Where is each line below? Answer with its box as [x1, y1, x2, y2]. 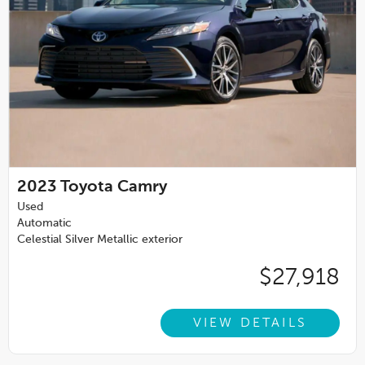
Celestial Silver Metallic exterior [17, 233, 182, 245]
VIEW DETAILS [192, 316, 307, 330]
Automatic [17, 217, 72, 229]
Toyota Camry [60, 178, 167, 196]
